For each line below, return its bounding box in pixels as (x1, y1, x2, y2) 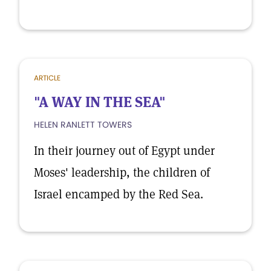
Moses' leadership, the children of (34, 165, 210, 180)
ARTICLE (34, 73, 60, 83)
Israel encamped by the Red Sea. (34, 186, 203, 202)
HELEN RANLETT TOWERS (34, 119, 132, 131)
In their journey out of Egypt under (34, 143, 215, 158)
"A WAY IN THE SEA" (34, 93, 166, 111)
